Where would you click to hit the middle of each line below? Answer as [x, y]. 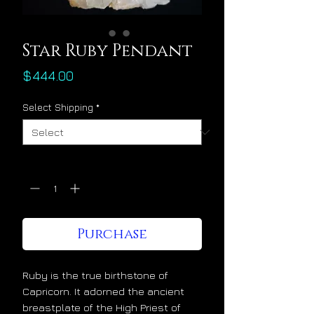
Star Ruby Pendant [108, 52]
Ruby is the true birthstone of [95, 275]
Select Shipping [58, 107]
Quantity [42, 163]
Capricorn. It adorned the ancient [103, 292]
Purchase [112, 234]
